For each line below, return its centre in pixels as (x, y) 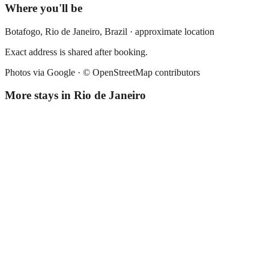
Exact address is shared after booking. (76, 52)
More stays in (39, 95)
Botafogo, (25, 31)
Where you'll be (44, 8)
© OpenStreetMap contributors (141, 72)
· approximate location (171, 31)
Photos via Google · (44, 72)
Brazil (116, 31)
